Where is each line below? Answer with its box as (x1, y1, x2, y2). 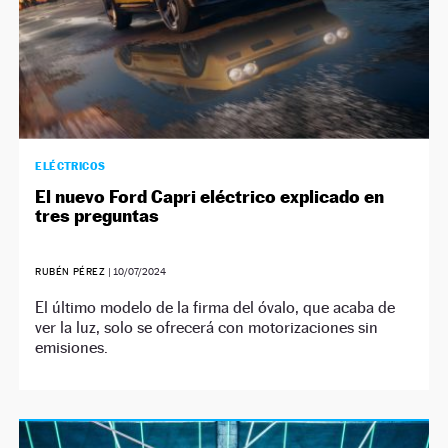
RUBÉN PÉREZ (35, 265, 109, 277)
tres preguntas (35, 204, 160, 226)
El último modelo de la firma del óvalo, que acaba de (35, 297, 396, 317)
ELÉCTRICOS (35, 158, 106, 173)
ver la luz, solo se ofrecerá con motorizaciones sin (35, 317, 379, 337)
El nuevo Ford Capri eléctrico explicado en (35, 185, 385, 207)
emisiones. (35, 337, 109, 357)
